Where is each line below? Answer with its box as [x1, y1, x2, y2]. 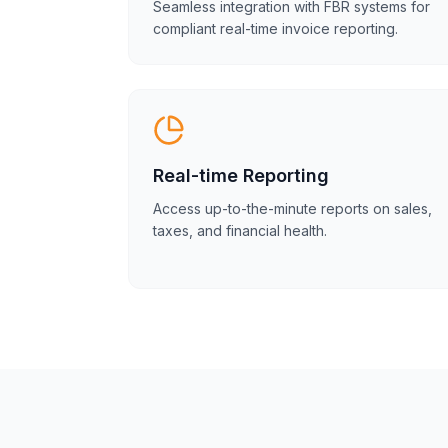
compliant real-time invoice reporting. [153, 20, 398, 37]
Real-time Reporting [153, 165, 329, 186]
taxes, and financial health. [153, 222, 327, 239]
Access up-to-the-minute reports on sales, [153, 200, 432, 217]
